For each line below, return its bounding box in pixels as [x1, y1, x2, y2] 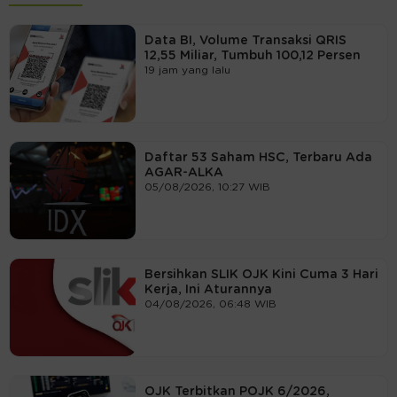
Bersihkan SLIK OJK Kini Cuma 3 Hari [144, 268, 378, 281]
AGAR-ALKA [144, 166, 223, 179]
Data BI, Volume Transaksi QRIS [144, 34, 346, 47]
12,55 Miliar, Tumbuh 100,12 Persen [144, 49, 361, 62]
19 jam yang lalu [144, 64, 230, 75]
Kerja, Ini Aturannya [144, 283, 272, 296]
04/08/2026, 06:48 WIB [144, 298, 276, 309]
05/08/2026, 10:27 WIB [144, 181, 270, 192]
